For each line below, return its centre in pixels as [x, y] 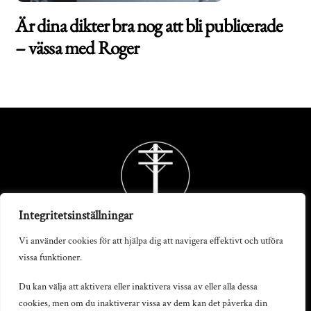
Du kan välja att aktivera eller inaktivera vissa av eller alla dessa [138, 286]
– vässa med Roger [77, 47]
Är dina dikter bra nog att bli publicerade [149, 25]
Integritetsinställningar [76, 215]
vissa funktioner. [50, 257]
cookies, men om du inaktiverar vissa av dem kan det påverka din [143, 303]
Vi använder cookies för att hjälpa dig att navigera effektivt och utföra [151, 241]
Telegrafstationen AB [155, 286]
